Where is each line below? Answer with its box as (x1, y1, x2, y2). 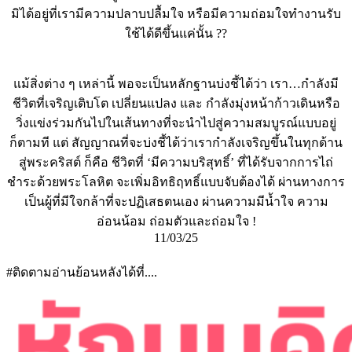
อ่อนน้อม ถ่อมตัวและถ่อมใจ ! (96, 214, 256, 229)
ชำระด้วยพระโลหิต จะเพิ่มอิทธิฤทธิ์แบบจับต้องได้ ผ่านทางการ (7, 175, 345, 189)
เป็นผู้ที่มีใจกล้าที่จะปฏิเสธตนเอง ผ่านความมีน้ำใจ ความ (24, 195, 328, 209)
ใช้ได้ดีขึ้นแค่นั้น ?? (125, 27, 227, 41)
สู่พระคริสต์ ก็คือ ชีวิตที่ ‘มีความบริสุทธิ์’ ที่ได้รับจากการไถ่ (19, 156, 333, 170)
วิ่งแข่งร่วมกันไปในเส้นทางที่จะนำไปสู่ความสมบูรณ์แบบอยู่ (16, 116, 336, 130)
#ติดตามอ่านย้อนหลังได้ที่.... (6, 265, 157, 279)
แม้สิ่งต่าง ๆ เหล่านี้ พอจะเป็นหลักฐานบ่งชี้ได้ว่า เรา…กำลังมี (13, 77, 339, 91)
